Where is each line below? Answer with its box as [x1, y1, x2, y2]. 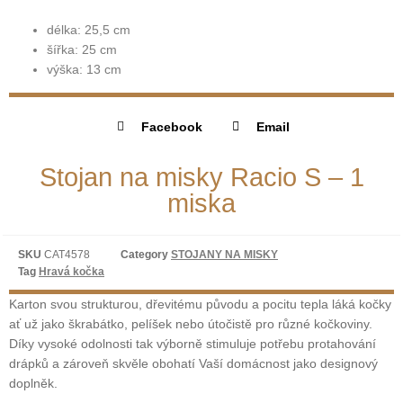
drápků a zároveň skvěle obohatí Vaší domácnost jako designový [9, 356, 378, 372]
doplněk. [9, 376, 58, 391]
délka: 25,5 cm [47, 22, 130, 38]
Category [121, 248, 168, 262]
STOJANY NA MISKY [171, 248, 278, 262]
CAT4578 [44, 248, 90, 262]
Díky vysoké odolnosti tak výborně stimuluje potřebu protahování [9, 336, 376, 352]
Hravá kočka [39, 265, 104, 279]
